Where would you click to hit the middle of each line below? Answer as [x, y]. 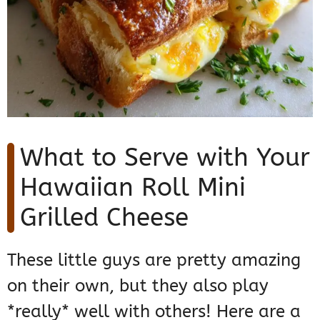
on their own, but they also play [138, 285]
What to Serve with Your [165, 157]
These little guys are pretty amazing [154, 260]
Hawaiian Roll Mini [133, 187]
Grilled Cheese [104, 217]
